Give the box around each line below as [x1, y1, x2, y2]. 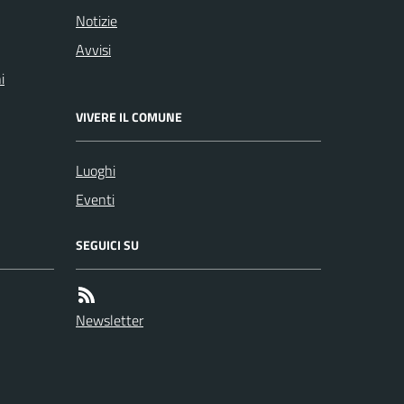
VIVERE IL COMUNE [76, 106, 182, 126]
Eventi [76, 188, 115, 210]
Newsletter [76, 308, 143, 331]
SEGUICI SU [76, 234, 139, 254]
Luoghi [76, 159, 115, 181]
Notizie [76, 9, 117, 32]
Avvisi [76, 38, 111, 60]
